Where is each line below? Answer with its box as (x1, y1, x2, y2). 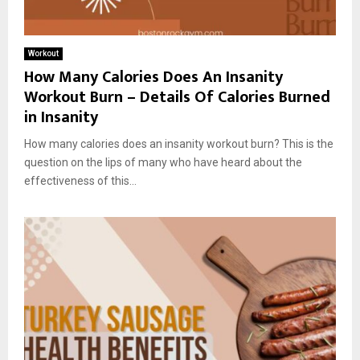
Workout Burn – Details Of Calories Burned (24, 83, 330, 111)
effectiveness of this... (24, 174, 137, 187)
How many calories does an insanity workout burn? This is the (24, 137, 333, 150)
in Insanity (24, 103, 98, 131)
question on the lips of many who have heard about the (24, 155, 302, 169)
